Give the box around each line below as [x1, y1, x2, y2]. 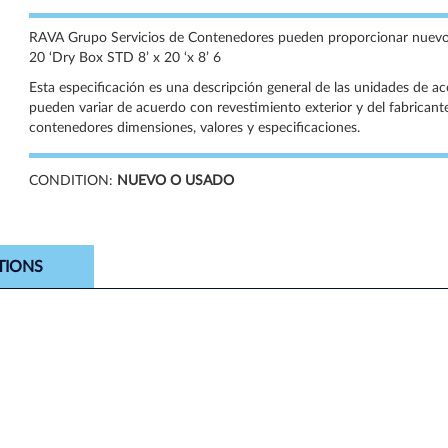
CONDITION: [29, 174, 117, 188]
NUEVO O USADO [117, 174, 234, 188]
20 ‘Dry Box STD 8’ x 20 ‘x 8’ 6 [29, 51, 221, 65]
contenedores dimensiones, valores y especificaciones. [29, 121, 360, 135]
